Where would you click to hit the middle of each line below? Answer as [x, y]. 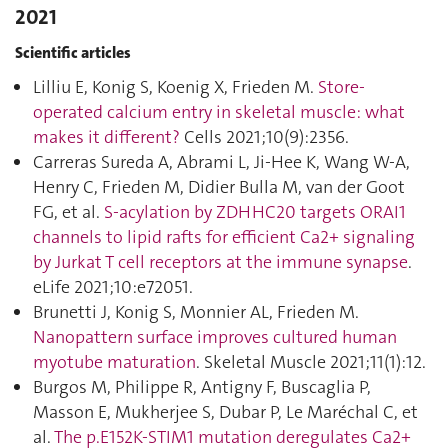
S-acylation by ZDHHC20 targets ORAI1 [255, 212]
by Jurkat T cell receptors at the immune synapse [220, 262]
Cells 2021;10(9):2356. [264, 137]
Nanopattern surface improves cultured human [215, 337]
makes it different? [106, 137]
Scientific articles [73, 52]
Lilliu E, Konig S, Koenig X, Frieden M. [175, 87]
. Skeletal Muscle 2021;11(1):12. [311, 362]
